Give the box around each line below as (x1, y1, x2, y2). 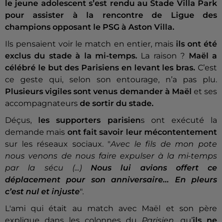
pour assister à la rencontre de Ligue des (5, 10, 217, 20)
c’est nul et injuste (5, 187, 80, 197)
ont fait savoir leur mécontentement (67, 127, 218, 137)
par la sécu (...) (5, 163, 91, 173)
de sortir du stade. (80, 99, 154, 109)
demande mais (5, 127, 67, 137)
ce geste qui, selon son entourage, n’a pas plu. (5, 75, 217, 85)
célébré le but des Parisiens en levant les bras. (5, 63, 198, 73)
